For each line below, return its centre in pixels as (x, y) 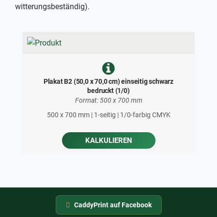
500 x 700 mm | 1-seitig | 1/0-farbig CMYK (108, 115)
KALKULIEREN (108, 141)
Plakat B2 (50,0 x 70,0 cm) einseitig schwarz (108, 82)
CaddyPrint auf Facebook (113, 205)
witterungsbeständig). (52, 7)
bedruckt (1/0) (108, 91)
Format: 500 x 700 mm (108, 101)
